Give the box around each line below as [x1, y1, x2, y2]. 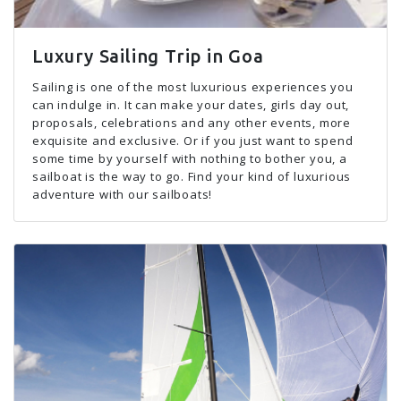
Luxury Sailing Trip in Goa [32, 46, 264, 66]
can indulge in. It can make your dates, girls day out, [32, 97, 350, 113]
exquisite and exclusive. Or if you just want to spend [32, 132, 354, 149]
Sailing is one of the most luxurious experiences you [32, 79, 354, 95]
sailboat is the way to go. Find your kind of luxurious [32, 168, 352, 184]
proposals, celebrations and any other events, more [32, 115, 351, 131]
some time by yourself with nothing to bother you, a [32, 150, 347, 166]
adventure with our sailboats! [32, 186, 213, 202]
